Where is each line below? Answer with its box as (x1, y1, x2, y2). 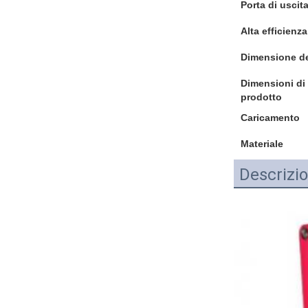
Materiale (241, 138, 283, 149)
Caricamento (241, 112, 300, 123)
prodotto (241, 91, 282, 102)
